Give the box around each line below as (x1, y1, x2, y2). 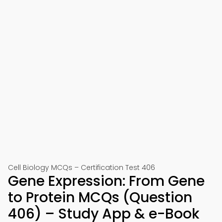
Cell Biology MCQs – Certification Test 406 (8, 163, 155, 172)
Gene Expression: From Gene (8, 171, 205, 191)
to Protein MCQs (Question (8, 188, 192, 207)
